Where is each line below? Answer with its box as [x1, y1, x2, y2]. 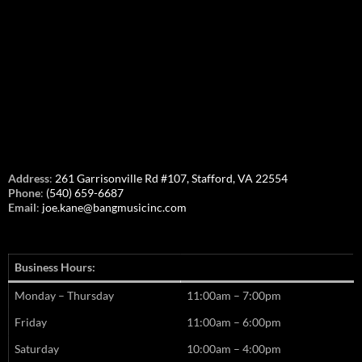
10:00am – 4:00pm [187, 342, 281, 356]
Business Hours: [15, 260, 95, 275]
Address [8, 171, 49, 186]
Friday [15, 315, 47, 330]
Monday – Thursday [15, 288, 114, 303]
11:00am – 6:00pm [187, 315, 281, 330]
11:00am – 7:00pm [187, 288, 281, 303]
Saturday [15, 342, 59, 356]
